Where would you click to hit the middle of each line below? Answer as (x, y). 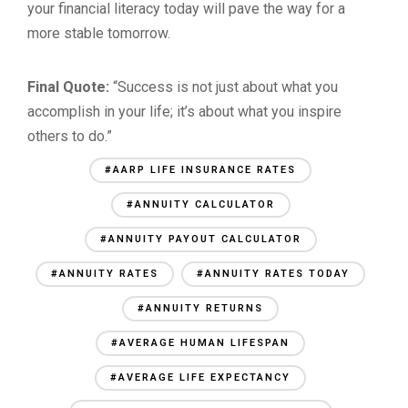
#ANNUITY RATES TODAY (273, 274)
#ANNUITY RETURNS (200, 308)
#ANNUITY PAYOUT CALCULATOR (200, 239)
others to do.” (70, 136)
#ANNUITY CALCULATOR (200, 204)
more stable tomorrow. (99, 33)
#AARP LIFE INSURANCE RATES (200, 170)
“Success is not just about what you (224, 87)
